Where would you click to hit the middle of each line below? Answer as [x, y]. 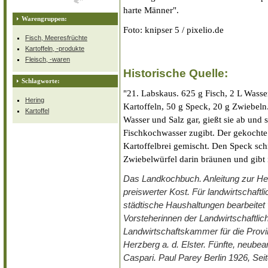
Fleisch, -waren [48, 59]
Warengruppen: [44, 18]
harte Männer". [151, 10]
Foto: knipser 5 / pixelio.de [173, 30]
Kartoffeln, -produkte [55, 48]
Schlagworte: [41, 80]
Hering [35, 100]
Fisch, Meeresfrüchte [56, 37]
